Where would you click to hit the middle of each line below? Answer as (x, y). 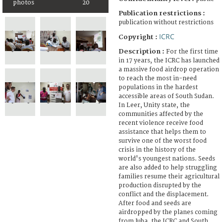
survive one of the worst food (163, 141)
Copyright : (139, 37)
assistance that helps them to (162, 132)
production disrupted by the (160, 185)
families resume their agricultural (169, 176)
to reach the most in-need (158, 78)
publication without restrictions (166, 22)
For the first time (192, 52)
